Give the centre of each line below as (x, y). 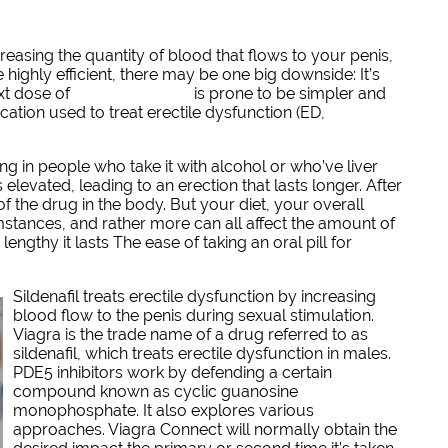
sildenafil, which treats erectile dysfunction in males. (201, 354)
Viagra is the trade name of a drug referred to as (190, 335)
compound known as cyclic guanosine (155, 392)
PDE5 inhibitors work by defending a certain (172, 373)
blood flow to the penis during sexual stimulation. (193, 316)
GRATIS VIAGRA (131, 94)
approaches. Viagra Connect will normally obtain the (204, 430)
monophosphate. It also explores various (163, 411)
